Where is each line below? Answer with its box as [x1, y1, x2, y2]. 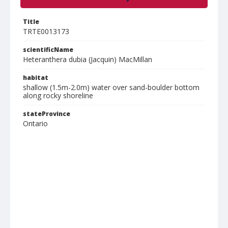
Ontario [23, 119, 48, 128]
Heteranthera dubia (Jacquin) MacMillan [23, 54, 152, 64]
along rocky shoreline [23, 91, 93, 100]
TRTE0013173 [23, 26, 69, 36]
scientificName [23, 45, 73, 54]
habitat [23, 73, 48, 82]
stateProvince [23, 109, 70, 118]
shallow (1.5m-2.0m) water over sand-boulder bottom [23, 82, 199, 92]
